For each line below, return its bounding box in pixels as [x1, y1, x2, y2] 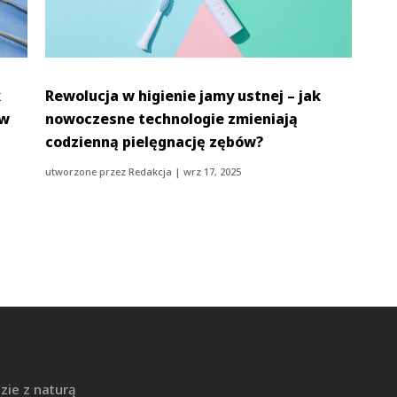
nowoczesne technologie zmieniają [45, 108, 299, 128]
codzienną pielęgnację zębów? [45, 131, 264, 152]
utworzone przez [45, 164, 129, 178]
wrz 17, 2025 [183, 164, 242, 178]
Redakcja [128, 164, 173, 178]
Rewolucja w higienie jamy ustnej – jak [45, 85, 322, 105]
